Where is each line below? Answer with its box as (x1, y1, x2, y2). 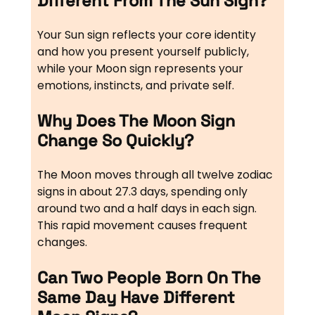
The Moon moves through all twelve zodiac (37, 167, 273, 184)
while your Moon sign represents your (37, 60, 243, 77)
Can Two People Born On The (37, 266, 261, 288)
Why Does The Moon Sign (37, 110, 235, 131)
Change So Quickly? (37, 129, 194, 151)
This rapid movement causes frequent (37, 217, 247, 234)
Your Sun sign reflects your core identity (37, 27, 256, 44)
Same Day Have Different (37, 286, 235, 308)
